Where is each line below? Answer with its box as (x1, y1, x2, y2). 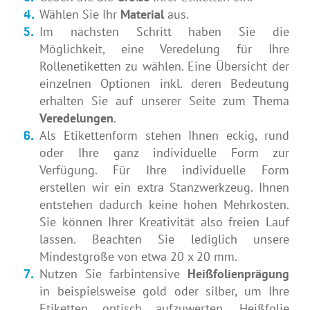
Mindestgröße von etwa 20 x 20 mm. (39, 248, 237, 264)
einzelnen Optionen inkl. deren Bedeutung (39, 75, 289, 91)
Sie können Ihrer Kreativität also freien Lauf (39, 213, 289, 230)
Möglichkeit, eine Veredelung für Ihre (39, 40, 289, 57)
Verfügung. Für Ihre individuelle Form (39, 161, 289, 178)
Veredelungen (39, 109, 113, 126)
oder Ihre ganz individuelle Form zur (39, 144, 289, 161)
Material (120, 6, 164, 22)
